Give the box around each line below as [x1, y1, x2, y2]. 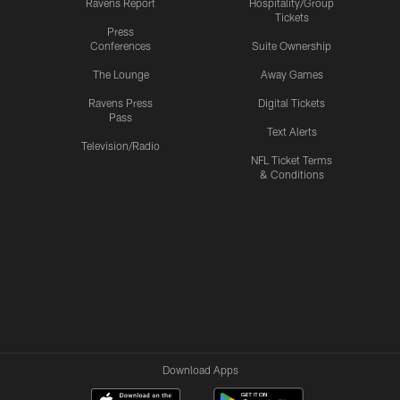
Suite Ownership [252, 39, 331, 53]
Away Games [260, 68, 323, 81]
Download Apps [162, 363, 238, 377]
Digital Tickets [258, 96, 325, 110]
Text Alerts [266, 125, 317, 138]
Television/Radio [81, 139, 160, 153]
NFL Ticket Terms [251, 154, 332, 167]
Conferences [90, 39, 151, 53]
